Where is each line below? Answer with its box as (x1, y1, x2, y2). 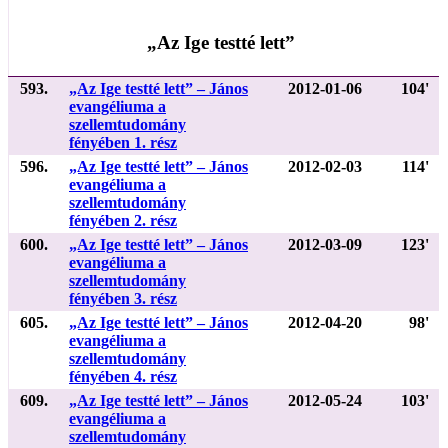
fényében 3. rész (69, 289, 177, 307)
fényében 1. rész (69, 133, 177, 151)
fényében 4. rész (69, 367, 177, 385)
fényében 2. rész (69, 211, 177, 229)
